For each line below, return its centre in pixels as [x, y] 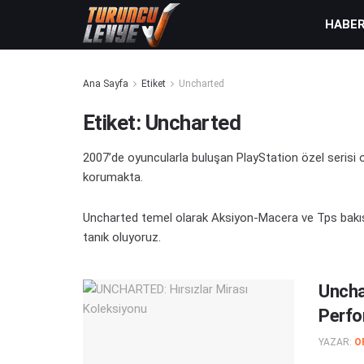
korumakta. [113, 177]
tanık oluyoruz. [122, 238]
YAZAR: [335, 342]
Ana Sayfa [106, 84]
